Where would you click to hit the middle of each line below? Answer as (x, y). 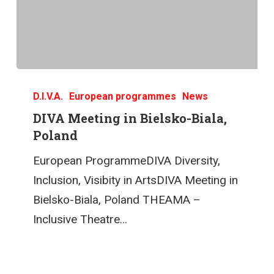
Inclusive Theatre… (80, 219)
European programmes (123, 96)
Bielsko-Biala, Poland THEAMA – (117, 199)
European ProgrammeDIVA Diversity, (127, 160)
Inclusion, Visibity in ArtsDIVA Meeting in (136, 180)
